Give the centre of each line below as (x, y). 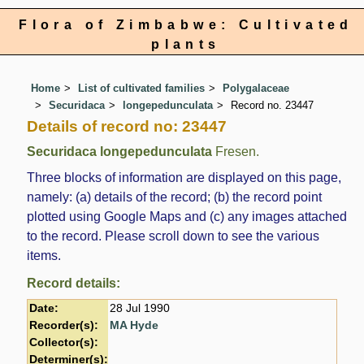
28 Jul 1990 (140, 309)
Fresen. (236, 151)
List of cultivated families (142, 89)
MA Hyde (134, 326)
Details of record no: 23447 (127, 126)
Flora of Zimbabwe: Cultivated (186, 25)
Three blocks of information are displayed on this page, (184, 178)
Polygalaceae (256, 89)
